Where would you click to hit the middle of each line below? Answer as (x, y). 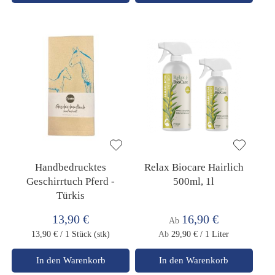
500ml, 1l (194, 181)
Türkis (71, 195)
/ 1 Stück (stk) (85, 234)
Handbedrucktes (71, 167)
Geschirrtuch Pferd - (71, 181)
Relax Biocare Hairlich (194, 167)
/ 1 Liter (215, 234)
